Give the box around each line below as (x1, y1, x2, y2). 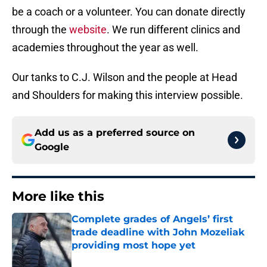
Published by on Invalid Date (71, 252, 175, 262)
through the (12, 23, 69, 36)
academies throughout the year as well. (12, 41, 198, 54)
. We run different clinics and (107, 23, 240, 36)
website (69, 23, 107, 36)
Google (35, 141, 69, 153)
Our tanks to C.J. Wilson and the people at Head (12, 71, 237, 84)
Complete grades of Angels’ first (72, 213, 233, 225)
